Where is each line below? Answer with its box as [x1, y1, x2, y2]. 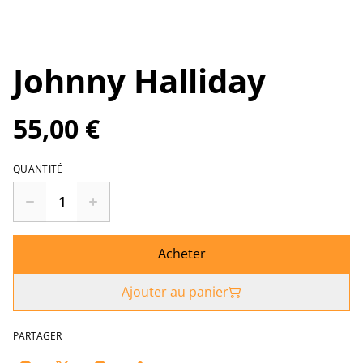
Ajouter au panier [122, 283, 228, 301]
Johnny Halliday [13, 58, 266, 103]
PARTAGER [13, 329, 62, 343]
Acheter [157, 245, 206, 263]
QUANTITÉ [13, 162, 63, 176]
